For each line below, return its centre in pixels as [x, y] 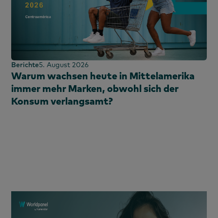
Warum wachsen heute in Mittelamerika [103, 76]
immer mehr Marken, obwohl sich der [95, 89]
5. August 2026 [64, 65]
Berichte [25, 65]
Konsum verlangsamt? [62, 101]
